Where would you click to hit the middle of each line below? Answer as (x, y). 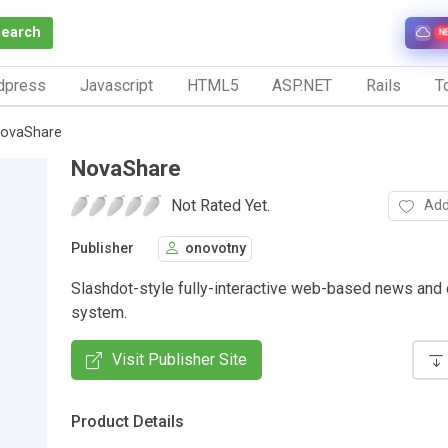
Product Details (127, 421)
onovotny (215, 249)
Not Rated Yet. (220, 205)
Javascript (116, 85)
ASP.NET (302, 85)
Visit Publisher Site (179, 359)
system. (99, 312)
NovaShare (126, 167)
